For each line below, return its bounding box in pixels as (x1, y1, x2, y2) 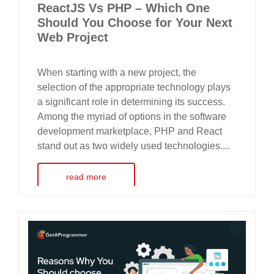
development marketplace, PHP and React (37, 125, 222, 136)
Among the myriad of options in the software (37, 111, 226, 122)
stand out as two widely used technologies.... (37, 140, 230, 151)
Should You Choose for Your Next (37, 15, 232, 29)
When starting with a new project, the (37, 67, 196, 78)
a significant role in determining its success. (37, 96, 225, 107)
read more (66, 171, 106, 182)
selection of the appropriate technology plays (37, 81, 231, 92)
